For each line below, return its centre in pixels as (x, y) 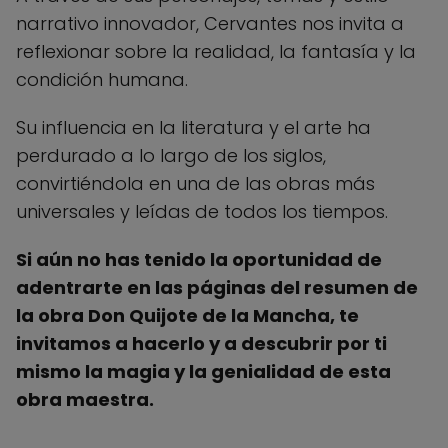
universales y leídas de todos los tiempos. (202, 211)
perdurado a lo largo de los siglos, (171, 155)
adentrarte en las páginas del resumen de (217, 287)
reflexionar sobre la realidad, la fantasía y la (216, 51)
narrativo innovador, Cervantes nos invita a (210, 23)
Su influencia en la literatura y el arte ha (193, 127)
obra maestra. (85, 399)
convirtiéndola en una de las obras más (195, 183)
